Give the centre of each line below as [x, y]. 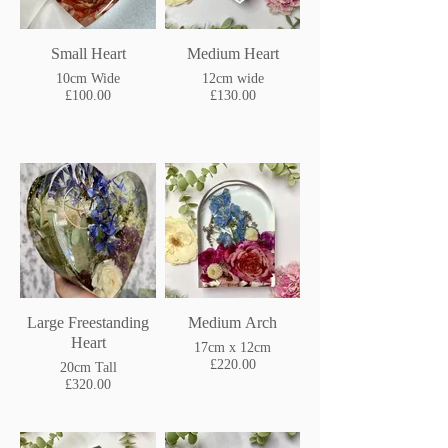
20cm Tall [88, 367]
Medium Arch [232, 322]
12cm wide [232, 78]
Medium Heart [232, 53]
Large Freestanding [88, 322]
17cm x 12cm [232, 347]
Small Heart [88, 53]
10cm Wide [88, 78]
